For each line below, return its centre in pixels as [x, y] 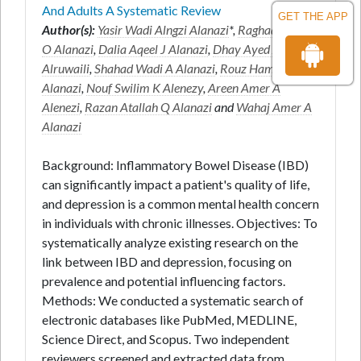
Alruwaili [66, 68]
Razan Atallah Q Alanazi [148, 107]
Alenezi [61, 107]
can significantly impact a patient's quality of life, [176, 184]
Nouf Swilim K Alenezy [145, 87]
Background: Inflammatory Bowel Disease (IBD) [175, 165]
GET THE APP [313, 17]
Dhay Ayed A [247, 49]
